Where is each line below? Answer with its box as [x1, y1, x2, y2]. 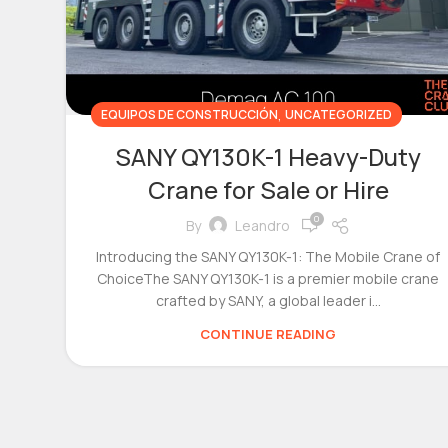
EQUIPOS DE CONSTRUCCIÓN [101, 105, 278, 123]
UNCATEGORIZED [285, 105, 392, 123]
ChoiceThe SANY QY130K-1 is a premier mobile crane [97, 268, 439, 288]
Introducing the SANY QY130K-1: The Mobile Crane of [96, 246, 440, 266]
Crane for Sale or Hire [147, 172, 389, 206]
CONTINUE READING [200, 324, 336, 343]
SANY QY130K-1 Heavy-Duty [115, 139, 421, 173]
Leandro [235, 216, 290, 236]
